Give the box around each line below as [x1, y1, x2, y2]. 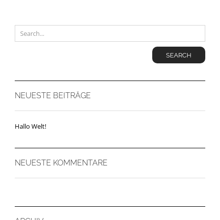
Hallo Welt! [15, 122, 46, 131]
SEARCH [166, 51, 192, 59]
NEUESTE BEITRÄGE [15, 91, 91, 101]
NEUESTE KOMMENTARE [15, 158, 108, 168]
